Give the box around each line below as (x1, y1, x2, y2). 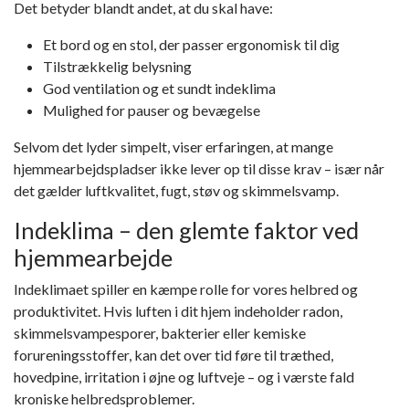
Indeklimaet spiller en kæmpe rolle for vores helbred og (14, 280, 358, 299)
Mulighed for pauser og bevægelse (43, 101, 260, 120)
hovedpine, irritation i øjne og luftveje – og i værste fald (14, 368, 354, 386)
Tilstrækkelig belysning (43, 58, 192, 76)
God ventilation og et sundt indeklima (43, 79, 276, 98)
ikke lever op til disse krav (160, 160, 321, 178)
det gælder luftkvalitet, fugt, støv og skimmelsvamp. (14, 182, 339, 200)
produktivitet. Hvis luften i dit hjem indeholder (14, 302, 303, 320)
